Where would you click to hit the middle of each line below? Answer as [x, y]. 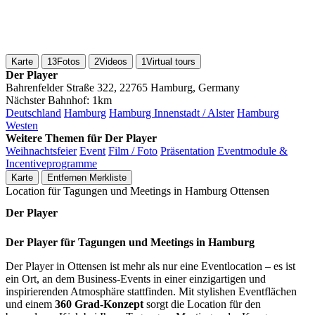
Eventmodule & [252, 151]
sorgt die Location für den [202, 304]
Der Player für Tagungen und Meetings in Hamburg [130, 243]
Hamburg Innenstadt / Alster [172, 113]
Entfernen [67, 178]
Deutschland [33, 113]
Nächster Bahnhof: [49, 100]
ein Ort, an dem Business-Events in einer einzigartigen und [136, 279]
